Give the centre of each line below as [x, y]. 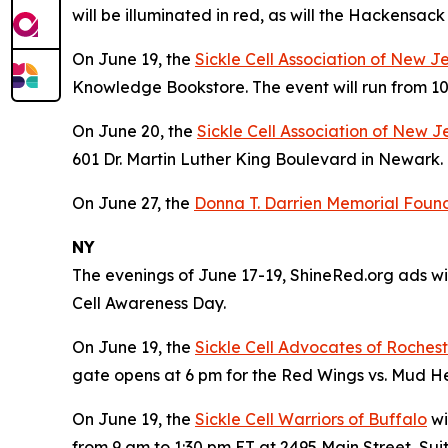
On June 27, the [133, 202]
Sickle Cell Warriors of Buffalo [311, 418]
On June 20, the [134, 130]
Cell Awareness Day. [149, 302]
